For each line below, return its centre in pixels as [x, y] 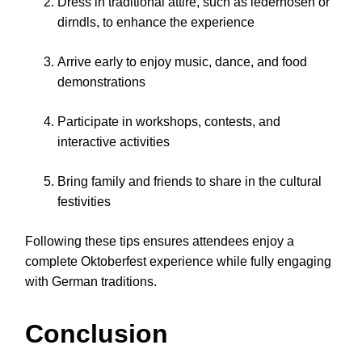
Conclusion [97, 333]
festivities [84, 202]
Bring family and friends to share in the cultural [189, 182]
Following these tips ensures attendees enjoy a [160, 242]
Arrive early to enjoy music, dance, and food [182, 62]
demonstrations [101, 82]
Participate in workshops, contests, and [169, 122]
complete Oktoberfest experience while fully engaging [178, 262]
